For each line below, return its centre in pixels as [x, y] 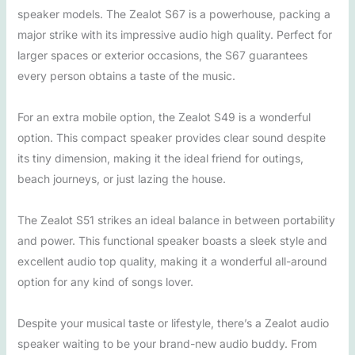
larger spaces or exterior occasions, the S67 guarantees [162, 55]
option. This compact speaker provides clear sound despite [171, 137]
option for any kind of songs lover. [105, 282]
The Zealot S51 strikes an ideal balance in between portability [176, 220]
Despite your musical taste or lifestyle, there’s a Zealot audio [173, 323]
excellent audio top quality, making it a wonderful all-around [172, 261]
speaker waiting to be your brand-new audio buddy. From [167, 344]
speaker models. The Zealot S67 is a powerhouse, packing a [174, 14]
